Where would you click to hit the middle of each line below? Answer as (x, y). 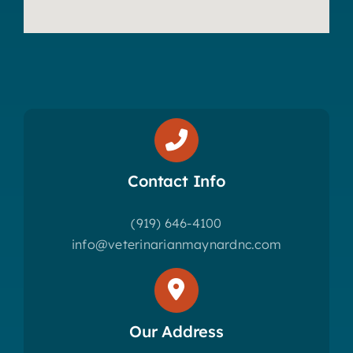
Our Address (176, 331)
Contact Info (176, 181)
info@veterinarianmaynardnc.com (176, 245)
